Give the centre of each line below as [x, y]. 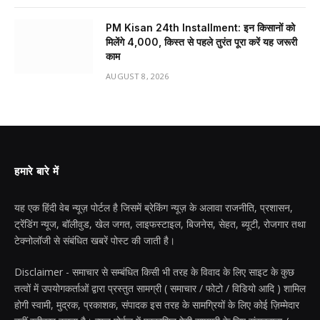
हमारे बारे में [37, 171]
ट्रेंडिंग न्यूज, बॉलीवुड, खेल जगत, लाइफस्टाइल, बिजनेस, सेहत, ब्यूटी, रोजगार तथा [160, 224]
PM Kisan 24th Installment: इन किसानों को [200, 27]
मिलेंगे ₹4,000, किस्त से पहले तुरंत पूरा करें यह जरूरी [201, 42]
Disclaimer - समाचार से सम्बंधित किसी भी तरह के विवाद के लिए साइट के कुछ [154, 272]
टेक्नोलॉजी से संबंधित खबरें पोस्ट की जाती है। [95, 240]
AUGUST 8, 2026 [137, 76]
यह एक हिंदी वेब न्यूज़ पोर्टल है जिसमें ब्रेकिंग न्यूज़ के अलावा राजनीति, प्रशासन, [154, 207]
